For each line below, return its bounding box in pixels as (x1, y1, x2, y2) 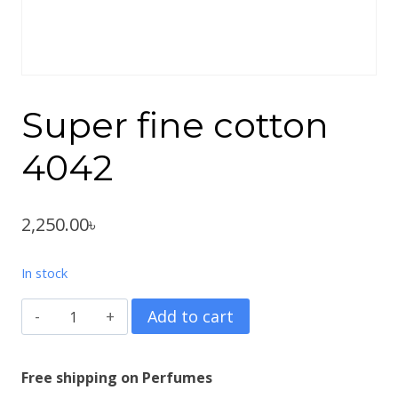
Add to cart (147, 306, 235, 328)
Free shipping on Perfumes (21, 368, 212, 388)
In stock (21, 263, 68, 282)
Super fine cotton (21, 102, 329, 147)
